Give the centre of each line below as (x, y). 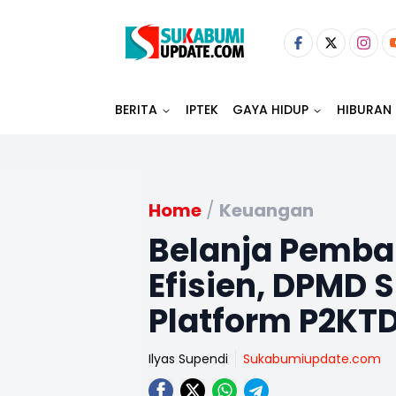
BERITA (136, 110)
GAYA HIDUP (270, 110)
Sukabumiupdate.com (312, 359)
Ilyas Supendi (188, 359)
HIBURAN (364, 110)
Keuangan (267, 210)
